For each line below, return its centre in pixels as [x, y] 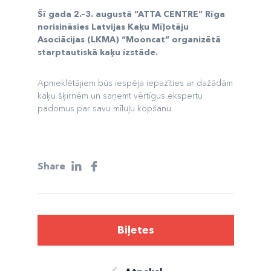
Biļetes [135, 230]
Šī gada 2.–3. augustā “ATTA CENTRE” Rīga [131, 14]
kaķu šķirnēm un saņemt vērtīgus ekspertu [120, 96]
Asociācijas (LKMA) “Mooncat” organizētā [129, 39]
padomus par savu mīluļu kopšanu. [105, 108]
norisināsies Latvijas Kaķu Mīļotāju [113, 27]
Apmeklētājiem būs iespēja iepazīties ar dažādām [135, 83]
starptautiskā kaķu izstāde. [97, 52]
